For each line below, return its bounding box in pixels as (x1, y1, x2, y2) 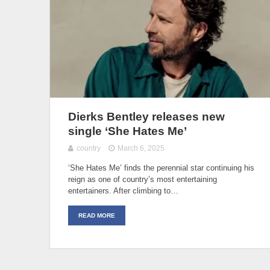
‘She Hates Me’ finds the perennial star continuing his (68, 163, 254, 172)
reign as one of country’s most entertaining (68, 174, 217, 184)
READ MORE (78, 212, 115, 219)
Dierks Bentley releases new (68, 110, 225, 123)
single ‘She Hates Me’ (68, 124, 187, 137)
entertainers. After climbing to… (68, 186, 178, 195)
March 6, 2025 (118, 143, 165, 152)
